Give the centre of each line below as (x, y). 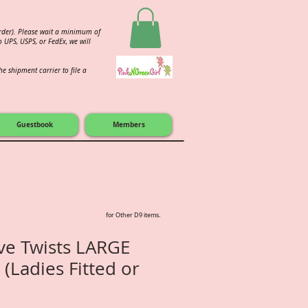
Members (129, 124)
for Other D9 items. (134, 215)
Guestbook (35, 124)
